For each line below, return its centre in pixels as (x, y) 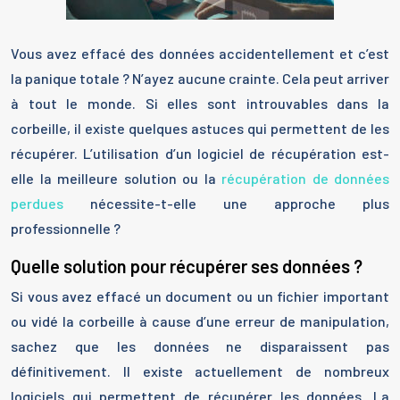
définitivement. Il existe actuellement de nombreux (200, 371)
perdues (37, 203)
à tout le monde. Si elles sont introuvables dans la (200, 103)
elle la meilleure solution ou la (116, 178)
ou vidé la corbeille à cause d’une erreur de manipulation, (200, 321)
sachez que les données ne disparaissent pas (200, 346)
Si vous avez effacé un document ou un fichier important (200, 296)
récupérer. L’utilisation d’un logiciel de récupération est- (200, 153)
